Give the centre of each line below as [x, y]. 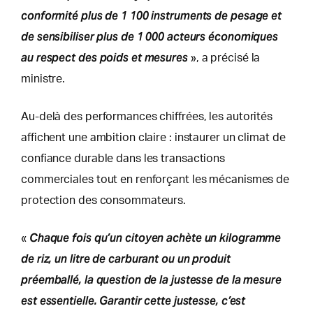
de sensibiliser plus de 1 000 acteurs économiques [150, 36]
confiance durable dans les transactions [123, 158]
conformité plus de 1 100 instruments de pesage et [152, 15]
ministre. [43, 79]
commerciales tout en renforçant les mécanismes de [155, 179]
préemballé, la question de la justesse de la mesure [151, 279]
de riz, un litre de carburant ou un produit [126, 259]
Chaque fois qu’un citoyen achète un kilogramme [155, 238]
